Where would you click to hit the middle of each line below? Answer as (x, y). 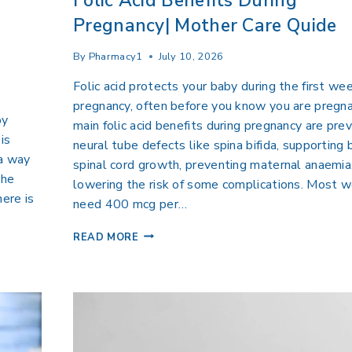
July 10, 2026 (191, 56)
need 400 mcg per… (130, 204)
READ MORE (106, 237)
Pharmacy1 (115, 56)
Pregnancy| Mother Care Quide (205, 25)
